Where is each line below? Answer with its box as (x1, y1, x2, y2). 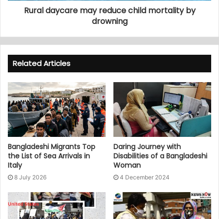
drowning (91, 16, 128, 27)
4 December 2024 (120, 174, 170, 181)
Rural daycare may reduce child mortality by (23, 5, 196, 17)
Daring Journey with (113, 142, 181, 152)
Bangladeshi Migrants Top (8, 142, 95, 152)
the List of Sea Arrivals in (8, 151, 90, 161)
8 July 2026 (14, 174, 46, 181)
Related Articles (13, 58, 70, 69)
